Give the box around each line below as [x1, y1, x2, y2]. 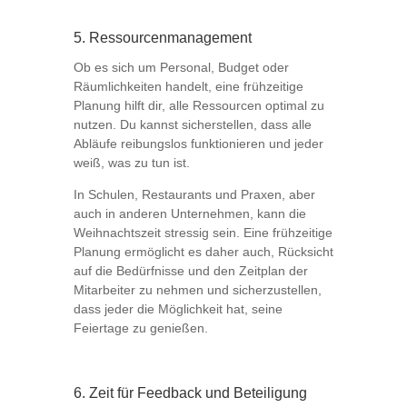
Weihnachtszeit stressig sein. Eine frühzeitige [73, 225, 333, 241]
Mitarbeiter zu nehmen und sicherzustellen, [73, 283, 322, 298]
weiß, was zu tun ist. [73, 155, 190, 171]
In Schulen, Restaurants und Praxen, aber [73, 187, 315, 203]
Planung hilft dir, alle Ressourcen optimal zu [73, 98, 324, 114]
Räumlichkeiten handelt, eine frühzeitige [73, 79, 303, 94]
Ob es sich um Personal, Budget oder [73, 60, 289, 75]
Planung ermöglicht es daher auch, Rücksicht [73, 244, 333, 260]
